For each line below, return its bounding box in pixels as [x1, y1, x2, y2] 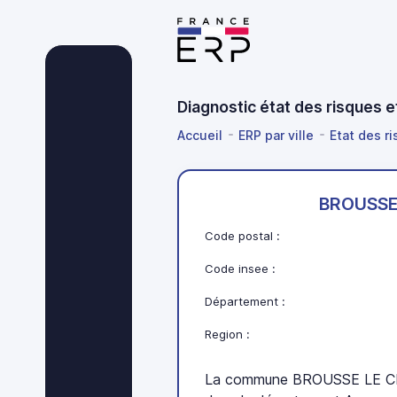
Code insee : [205, 261, 276, 276]
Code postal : [205, 229, 281, 244]
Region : [205, 327, 251, 342]
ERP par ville [238, 127, 314, 143]
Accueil [177, 127, 222, 143]
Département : [205, 294, 286, 309]
